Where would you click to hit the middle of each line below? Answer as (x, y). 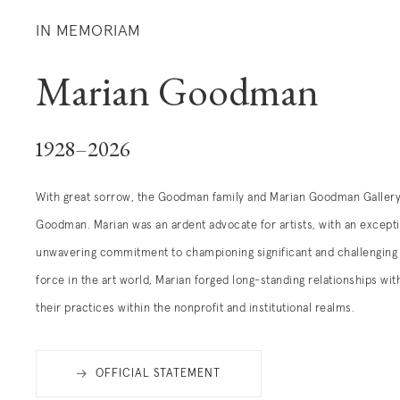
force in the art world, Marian (115, 280)
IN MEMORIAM (88, 31)
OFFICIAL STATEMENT (158, 373)
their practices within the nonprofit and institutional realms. (195, 308)
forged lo (218, 280)
